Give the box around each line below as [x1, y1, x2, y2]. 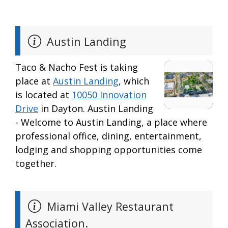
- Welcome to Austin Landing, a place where [15, 116, 207, 129]
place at [15, 75, 53, 88]
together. [15, 157, 56, 170]
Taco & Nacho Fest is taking [15, 61, 138, 74]
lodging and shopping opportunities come [15, 144, 202, 156]
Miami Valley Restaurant [44, 199, 174, 214]
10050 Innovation [72, 89, 147, 101]
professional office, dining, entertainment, [15, 130, 202, 142]
